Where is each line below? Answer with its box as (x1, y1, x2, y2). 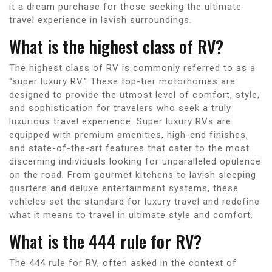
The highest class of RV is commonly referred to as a (9, 62, 256, 73)
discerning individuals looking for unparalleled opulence (9, 155, 261, 167)
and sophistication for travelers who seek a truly (9, 102, 231, 114)
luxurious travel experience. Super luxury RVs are (9, 115, 231, 127)
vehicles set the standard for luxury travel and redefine (9, 195, 260, 207)
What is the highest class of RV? (9, 33, 223, 59)
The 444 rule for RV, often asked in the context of (9, 257, 237, 268)
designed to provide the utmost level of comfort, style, (9, 89, 260, 100)
